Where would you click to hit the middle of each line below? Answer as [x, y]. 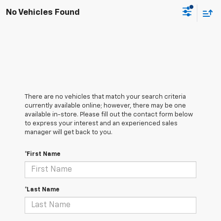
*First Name [42, 155]
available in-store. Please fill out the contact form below [109, 115]
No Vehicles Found [43, 12]
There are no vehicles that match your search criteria [105, 97]
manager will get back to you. [69, 133]
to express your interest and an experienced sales [101, 124]
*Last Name [42, 190]
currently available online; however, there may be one [105, 106]
